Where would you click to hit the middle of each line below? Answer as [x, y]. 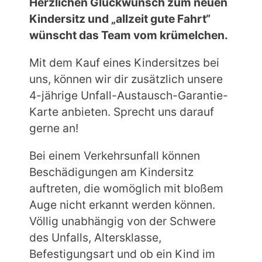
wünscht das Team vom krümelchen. [129, 35]
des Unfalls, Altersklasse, [95, 237]
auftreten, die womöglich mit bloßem [126, 188]
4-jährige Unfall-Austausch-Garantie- [129, 95]
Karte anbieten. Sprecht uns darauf [122, 111]
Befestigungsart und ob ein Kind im [122, 254]
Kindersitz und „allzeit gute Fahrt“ [120, 18]
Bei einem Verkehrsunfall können [115, 155]
